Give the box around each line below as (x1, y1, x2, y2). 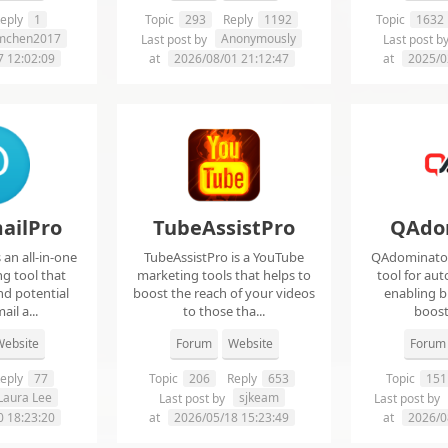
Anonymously (221, 30, 296, 48)
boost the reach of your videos (133, 284, 315, 303)
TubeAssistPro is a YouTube (144, 248, 304, 267)
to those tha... (183, 302, 265, 321)
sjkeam (238, 389, 279, 407)
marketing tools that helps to (137, 266, 311, 285)
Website (227, 335, 273, 353)
